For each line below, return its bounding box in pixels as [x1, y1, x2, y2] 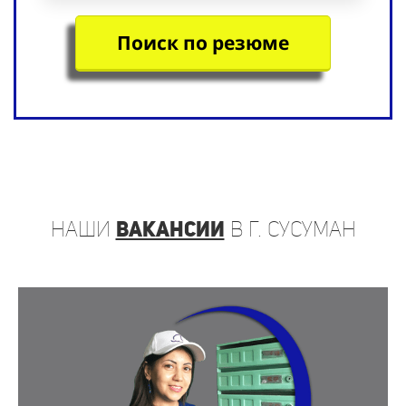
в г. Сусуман [224, 217, 356, 242]
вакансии [115, 217, 225, 242]
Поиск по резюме [117, 30, 289, 56]
